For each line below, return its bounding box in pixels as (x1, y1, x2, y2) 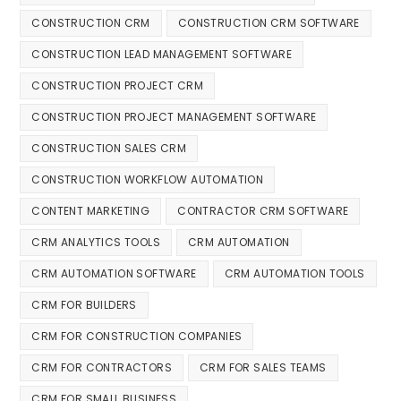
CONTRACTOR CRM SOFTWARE (177, 202, 349, 218)
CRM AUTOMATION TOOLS (224, 265, 365, 281)
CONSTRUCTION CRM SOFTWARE (177, 14, 360, 30)
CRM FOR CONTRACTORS (31, 359, 173, 375)
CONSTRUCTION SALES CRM (31, 140, 187, 156)
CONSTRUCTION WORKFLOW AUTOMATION (31, 171, 264, 187)
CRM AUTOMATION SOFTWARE (31, 265, 197, 281)
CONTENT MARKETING (31, 202, 150, 218)
